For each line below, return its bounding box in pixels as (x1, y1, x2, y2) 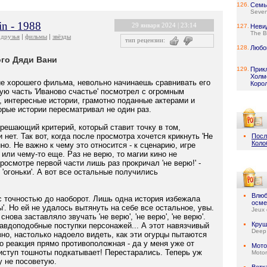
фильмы (25, 33, 47, 40)
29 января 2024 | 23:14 (132, 21, 197, 29)
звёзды (52, 33, 71, 40)
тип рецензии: (125, 36, 165, 44)
